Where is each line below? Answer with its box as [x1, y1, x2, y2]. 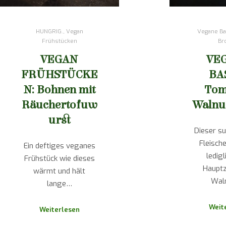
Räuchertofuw [21, 97, 97, 111]
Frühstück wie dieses [24, 153, 95, 164]
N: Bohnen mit [23, 82, 95, 96]
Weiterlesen [39, 205, 80, 214]
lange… [46, 179, 72, 189]
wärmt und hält [33, 166, 86, 177]
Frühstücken [41, 36, 77, 45]
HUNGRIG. [35, 27, 63, 35]
